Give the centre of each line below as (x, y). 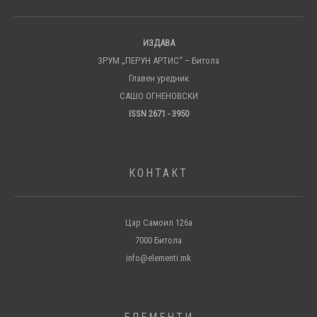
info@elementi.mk (158, 258)
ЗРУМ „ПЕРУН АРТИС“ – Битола (158, 60)
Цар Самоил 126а (158, 222)
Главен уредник (158, 78)
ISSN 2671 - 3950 (158, 113)
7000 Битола (158, 240)
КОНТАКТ (158, 173)
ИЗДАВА (158, 42)
